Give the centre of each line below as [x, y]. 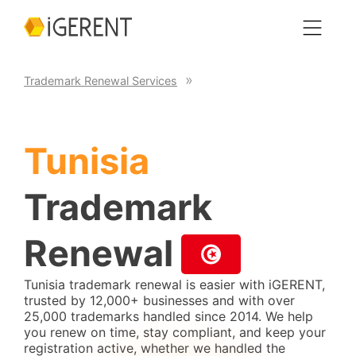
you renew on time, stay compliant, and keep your [175, 332]
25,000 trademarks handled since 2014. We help [168, 316]
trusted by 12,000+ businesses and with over [159, 300]
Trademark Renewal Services [101, 80]
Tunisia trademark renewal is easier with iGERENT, [174, 284]
